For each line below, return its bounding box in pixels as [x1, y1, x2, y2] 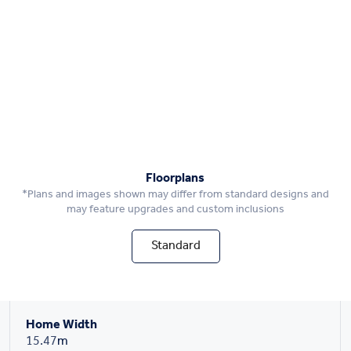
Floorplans [146, 165, 205, 190]
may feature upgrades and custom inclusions [66, 198, 284, 220]
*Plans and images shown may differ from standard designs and [21, 183, 329, 205]
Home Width [26, 313, 98, 338]
